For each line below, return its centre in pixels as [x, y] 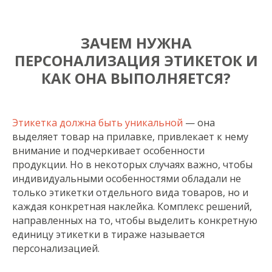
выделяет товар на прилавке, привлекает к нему [130, 137]
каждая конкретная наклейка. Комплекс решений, [132, 206]
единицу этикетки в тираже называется [108, 234]
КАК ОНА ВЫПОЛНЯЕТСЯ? [136, 78]
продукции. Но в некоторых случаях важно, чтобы [132, 165]
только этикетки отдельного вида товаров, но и [130, 192]
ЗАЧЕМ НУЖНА [136, 43]
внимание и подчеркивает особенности [108, 151]
